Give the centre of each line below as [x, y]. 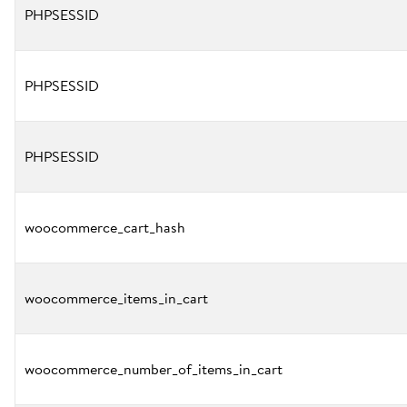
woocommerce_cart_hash [105, 227]
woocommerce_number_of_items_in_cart [154, 369]
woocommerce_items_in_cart [116, 298]
